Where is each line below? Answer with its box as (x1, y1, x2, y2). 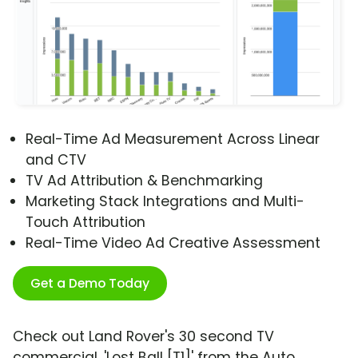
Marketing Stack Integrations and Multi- (26, 192, 304, 212)
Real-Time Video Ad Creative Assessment (26, 233, 320, 253)
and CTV (26, 150, 86, 170)
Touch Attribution (26, 213, 145, 233)
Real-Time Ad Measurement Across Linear (26, 129, 320, 149)
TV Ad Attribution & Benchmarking (26, 171, 263, 191)
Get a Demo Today (30, 274, 149, 293)
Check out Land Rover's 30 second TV (13, 327, 274, 347)
